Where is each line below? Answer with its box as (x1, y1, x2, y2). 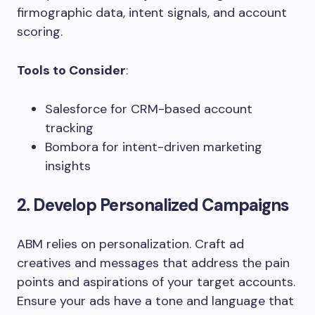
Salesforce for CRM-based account (45, 100, 252, 117)
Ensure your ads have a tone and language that (17, 292, 294, 309)
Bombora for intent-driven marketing (45, 138, 262, 155)
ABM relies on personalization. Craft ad (17, 235, 244, 252)
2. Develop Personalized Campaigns (17, 193, 290, 216)
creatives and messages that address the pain (17, 254, 290, 271)
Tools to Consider (17, 61, 126, 79)
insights (45, 157, 91, 174)
